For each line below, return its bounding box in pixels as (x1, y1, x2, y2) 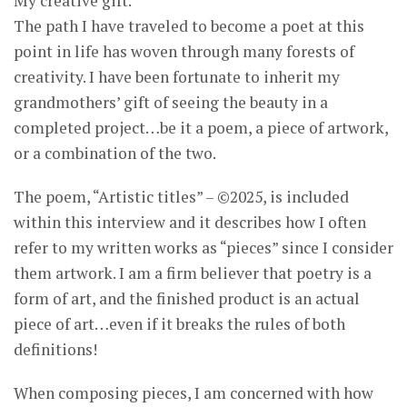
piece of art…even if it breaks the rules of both (14, 313, 345, 335)
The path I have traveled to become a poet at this (14, 15, 364, 37)
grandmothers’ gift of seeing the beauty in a (14, 92, 328, 114)
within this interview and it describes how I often (14, 212, 366, 233)
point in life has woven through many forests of (14, 41, 354, 63)
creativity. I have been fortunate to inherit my (14, 66, 340, 88)
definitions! (14, 339, 97, 361)
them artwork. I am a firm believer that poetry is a (14, 263, 372, 284)
